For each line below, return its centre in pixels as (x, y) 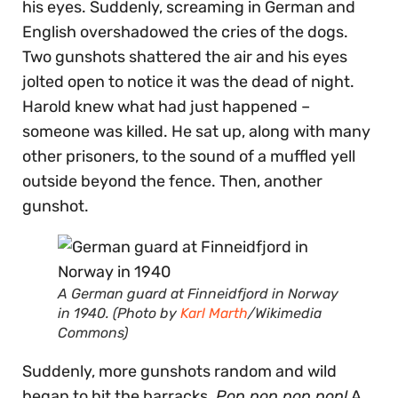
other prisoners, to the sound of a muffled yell (189, 156)
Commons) (93, 332)
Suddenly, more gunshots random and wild (179, 371)
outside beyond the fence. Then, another (172, 181)
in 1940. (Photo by (119, 313)
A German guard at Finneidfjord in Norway (198, 293)
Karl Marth (214, 313)
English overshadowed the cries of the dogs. (185, 32)
